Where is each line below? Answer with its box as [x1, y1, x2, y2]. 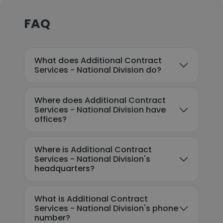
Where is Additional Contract [34, 144, 152, 155]
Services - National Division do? [34, 64, 161, 76]
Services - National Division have [34, 104, 166, 115]
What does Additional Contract [34, 55, 162, 66]
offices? [34, 113, 67, 125]
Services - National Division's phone [34, 203, 178, 214]
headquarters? [34, 163, 95, 174]
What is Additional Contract [34, 193, 148, 205]
